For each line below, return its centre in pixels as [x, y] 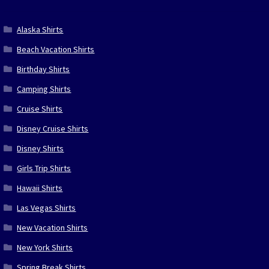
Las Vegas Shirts [47, 207]
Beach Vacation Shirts [56, 49]
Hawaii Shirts [40, 188]
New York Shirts [45, 247]
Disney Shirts [41, 148]
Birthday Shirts [44, 69]
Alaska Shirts [40, 29]
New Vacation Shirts [53, 227]
